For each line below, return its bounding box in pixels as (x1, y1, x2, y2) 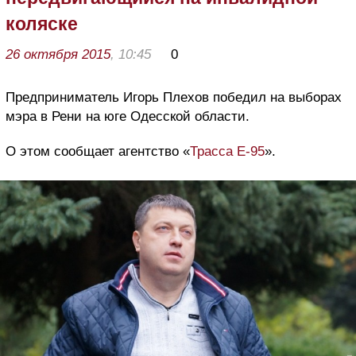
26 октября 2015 (6, 46, 110, 62)
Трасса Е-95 (190, 143, 265, 159)
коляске (6, 13, 78, 34)
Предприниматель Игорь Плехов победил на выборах (6, 89, 342, 105)
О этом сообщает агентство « (6, 143, 190, 159)
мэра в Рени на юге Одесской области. (6, 108, 250, 124)
